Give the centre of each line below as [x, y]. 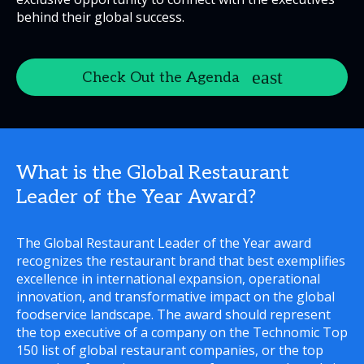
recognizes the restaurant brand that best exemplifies [181, 261]
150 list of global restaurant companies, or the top [170, 350]
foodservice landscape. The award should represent [173, 314]
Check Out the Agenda [160, 77]
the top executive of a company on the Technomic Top [182, 332]
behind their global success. [100, 17]
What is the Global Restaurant [153, 173]
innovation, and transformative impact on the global [175, 297]
